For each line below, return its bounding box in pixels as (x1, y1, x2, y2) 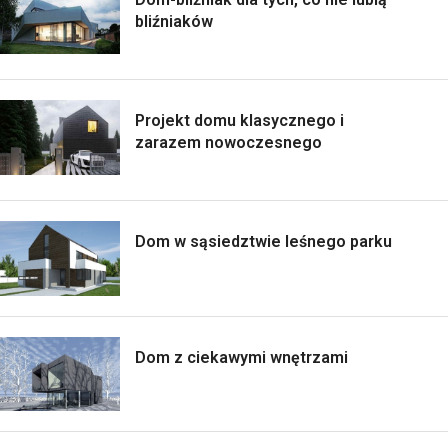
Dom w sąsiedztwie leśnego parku (135, 231, 392, 251)
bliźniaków (135, 11, 213, 31)
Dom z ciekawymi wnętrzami (135, 347, 348, 367)
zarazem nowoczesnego (135, 132, 322, 152)
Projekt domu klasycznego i (135, 110, 344, 130)
